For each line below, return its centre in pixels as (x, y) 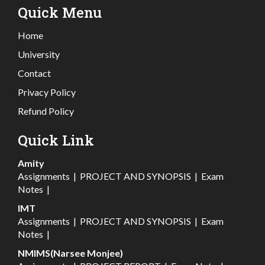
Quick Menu (60, 13)
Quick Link (56, 140)
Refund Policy (46, 111)
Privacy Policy (47, 92)
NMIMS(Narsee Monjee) (70, 253)
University (39, 54)
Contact (34, 73)
